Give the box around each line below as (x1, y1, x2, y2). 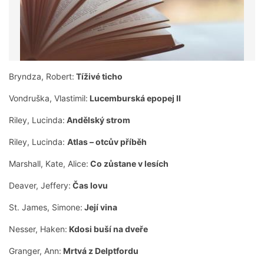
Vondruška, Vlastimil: (9, 93, 88, 104)
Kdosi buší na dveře (67, 224, 148, 235)
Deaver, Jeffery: (9, 180, 71, 191)
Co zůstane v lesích (88, 159, 169, 169)
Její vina (82, 202, 117, 213)
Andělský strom (65, 115, 130, 126)
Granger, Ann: (9, 246, 61, 256)
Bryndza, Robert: (9, 71, 74, 82)
